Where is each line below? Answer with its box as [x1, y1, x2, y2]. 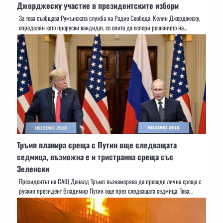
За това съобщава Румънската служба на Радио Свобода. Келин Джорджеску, [19, 13, 200, 23]
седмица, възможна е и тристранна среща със [17, 150, 173, 163]
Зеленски [17, 162, 49, 175]
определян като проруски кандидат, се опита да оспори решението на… [19, 22, 187, 32]
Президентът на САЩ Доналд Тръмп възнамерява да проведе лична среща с [19, 176, 201, 186]
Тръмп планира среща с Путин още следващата [17, 138, 177, 151]
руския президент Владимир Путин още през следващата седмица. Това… [19, 186, 193, 196]
